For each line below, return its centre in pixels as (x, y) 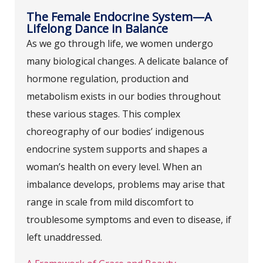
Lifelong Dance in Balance (97, 29)
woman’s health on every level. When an (114, 167)
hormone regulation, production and (107, 79)
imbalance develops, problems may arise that (126, 185)
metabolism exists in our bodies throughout (124, 97)
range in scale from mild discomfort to (110, 202)
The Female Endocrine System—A (119, 17)
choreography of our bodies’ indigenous (115, 132)
